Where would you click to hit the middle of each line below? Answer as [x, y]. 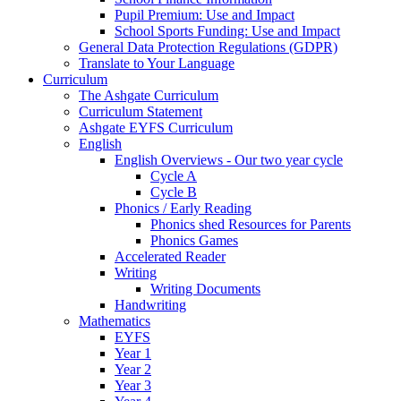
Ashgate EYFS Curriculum [156, 127]
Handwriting [150, 304]
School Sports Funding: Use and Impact [227, 30]
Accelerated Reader [170, 256]
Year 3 [133, 385]
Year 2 [133, 369]
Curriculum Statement [141, 111]
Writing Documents [205, 288]
